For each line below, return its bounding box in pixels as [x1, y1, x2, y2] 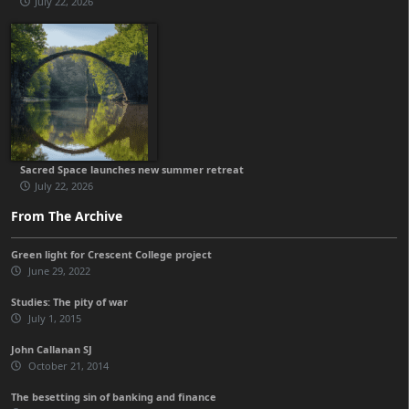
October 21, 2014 [26, 358, 109, 372]
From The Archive [11, 206, 122, 225]
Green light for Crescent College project [11, 246, 212, 261]
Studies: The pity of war [11, 294, 128, 309]
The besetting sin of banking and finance [11, 389, 216, 404]
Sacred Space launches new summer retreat [20, 162, 244, 176]
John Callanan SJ [11, 341, 92, 356]
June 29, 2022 [26, 263, 90, 278]
